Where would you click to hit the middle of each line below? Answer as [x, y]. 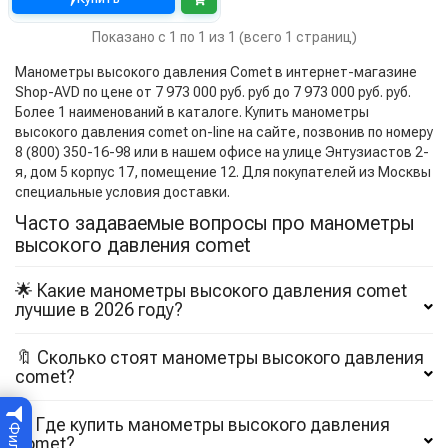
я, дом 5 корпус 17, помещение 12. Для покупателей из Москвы [223, 172]
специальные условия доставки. [122, 192]
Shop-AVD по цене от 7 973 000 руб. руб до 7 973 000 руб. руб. [213, 92]
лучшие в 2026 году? [99, 310]
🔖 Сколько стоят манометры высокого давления [219, 358]
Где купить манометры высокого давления [213, 425]
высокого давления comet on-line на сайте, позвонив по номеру [224, 132]
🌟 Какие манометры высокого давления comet [211, 291]
